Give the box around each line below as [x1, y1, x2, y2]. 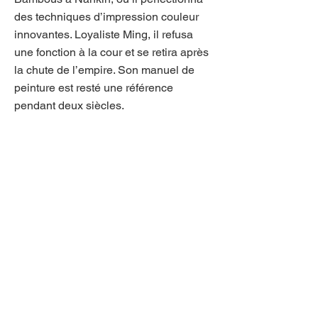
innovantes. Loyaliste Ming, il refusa [14, 28, 193, 41]
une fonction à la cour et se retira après [14, 45, 209, 59]
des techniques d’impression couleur [14, 10, 199, 23]
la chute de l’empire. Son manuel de [14, 63, 194, 77]
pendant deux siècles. [14, 99, 124, 112]
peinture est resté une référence [14, 81, 173, 94]
